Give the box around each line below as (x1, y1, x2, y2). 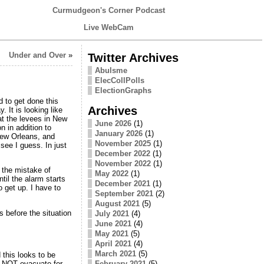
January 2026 (94, 128, 143, 138)
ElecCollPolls (94, 75, 144, 85)
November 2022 (94, 159, 151, 168)
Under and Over (8, 50, 66, 60)
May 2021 (94, 229, 128, 238)
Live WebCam (84, 23, 134, 32)
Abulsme (94, 65, 127, 75)
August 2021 (94, 199, 140, 208)
